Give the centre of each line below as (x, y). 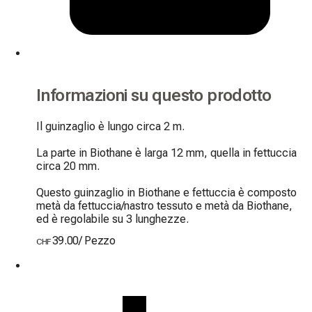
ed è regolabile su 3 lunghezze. (112, 219)
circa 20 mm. (68, 166)
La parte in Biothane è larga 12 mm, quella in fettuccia (166, 153)
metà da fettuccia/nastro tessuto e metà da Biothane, (164, 205)
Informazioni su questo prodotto (154, 95)
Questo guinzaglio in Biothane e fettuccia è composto (166, 192)
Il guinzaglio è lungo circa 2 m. (110, 126)
